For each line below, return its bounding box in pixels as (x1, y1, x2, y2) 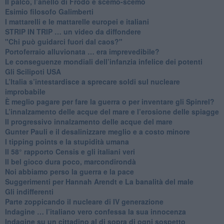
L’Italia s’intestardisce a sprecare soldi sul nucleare (4, 76, 180, 86)
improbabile (4, 86, 45, 96)
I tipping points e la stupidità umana (4, 136, 129, 146)
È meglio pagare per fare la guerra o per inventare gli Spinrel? (4, 96, 214, 106)
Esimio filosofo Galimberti (4, 6, 93, 16)
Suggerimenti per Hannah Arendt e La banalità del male (4, 176, 193, 186)
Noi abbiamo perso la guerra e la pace (4, 166, 134, 176)
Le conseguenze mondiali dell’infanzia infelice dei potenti (4, 56, 202, 66)
